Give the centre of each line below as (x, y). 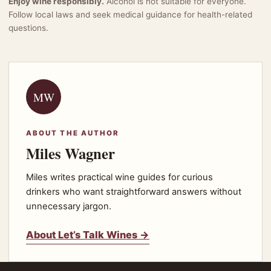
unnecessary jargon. (69, 207)
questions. (28, 28)
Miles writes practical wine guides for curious (119, 178)
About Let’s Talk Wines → (88, 235)
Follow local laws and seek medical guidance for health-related (130, 15)
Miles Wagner (70, 153)
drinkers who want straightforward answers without (134, 192)
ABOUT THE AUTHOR (73, 133)
